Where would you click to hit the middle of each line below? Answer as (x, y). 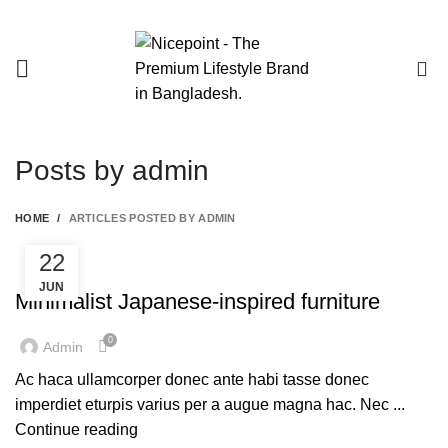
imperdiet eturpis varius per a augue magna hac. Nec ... (210, 404)
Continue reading (76, 429)
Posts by (73, 170)
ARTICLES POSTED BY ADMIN (152, 218)
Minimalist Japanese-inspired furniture (197, 301)
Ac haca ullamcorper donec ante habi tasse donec (192, 379)
